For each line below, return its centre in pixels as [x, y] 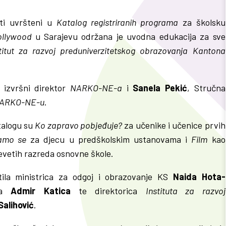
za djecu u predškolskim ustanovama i [109, 139]
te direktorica [108, 190]
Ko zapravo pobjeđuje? [78, 125]
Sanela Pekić [160, 88]
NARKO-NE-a [96, 88]
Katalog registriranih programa [117, 22]
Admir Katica [41, 190]
